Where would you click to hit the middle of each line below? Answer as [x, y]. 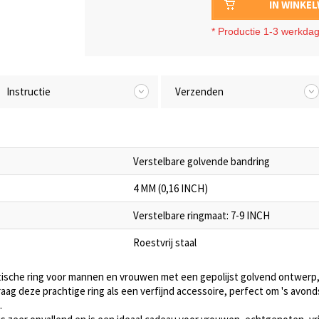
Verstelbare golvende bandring [202, 161]
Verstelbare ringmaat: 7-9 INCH [202, 215]
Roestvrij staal [165, 242]
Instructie [28, 91]
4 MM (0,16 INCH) [171, 188]
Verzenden [199, 91]
